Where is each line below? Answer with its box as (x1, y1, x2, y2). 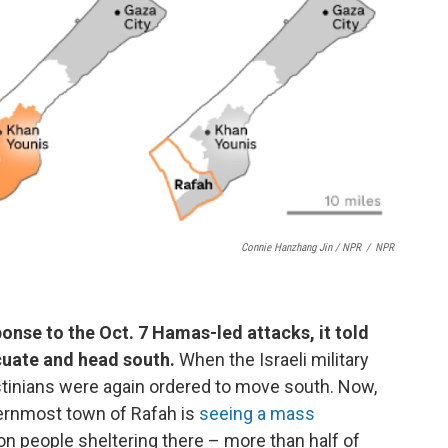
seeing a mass (199, 403, 315, 424)
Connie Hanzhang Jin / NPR (241, 241, 361, 254)
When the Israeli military (175, 349, 369, 370)
